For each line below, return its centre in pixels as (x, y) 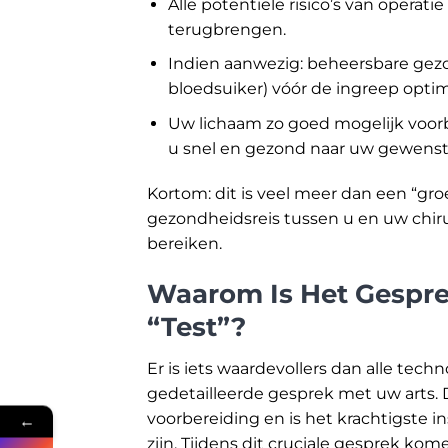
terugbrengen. (226, 29)
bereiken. (184, 244)
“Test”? (196, 327)
